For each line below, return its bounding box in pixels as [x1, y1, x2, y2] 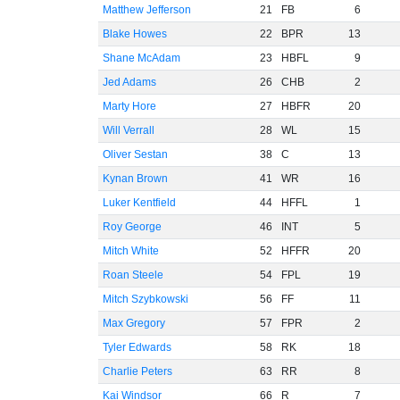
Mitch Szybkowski [102, 293, 188, 305]
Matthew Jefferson [102, 4, 191, 16]
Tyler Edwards [102, 341, 171, 354]
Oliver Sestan [102, 148, 168, 161]
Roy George [102, 221, 162, 233]
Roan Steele [102, 269, 163, 281]
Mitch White [102, 245, 159, 257]
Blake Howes [102, 28, 167, 40]
